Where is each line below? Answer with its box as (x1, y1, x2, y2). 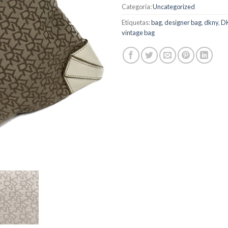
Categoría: (122, 3, 153, 11)
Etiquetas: (122, 18, 151, 27)
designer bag (164, 18, 202, 27)
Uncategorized (153, 3, 195, 11)
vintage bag (122, 28, 155, 37)
